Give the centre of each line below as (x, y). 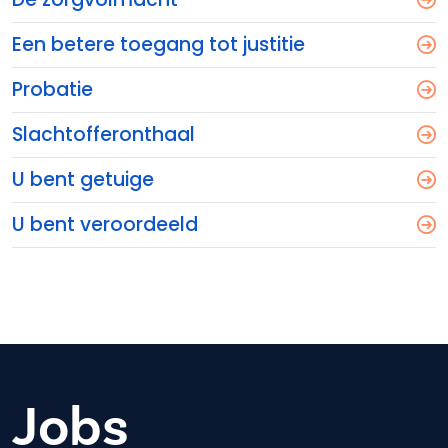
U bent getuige (83, 179)
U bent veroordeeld (105, 224)
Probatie (52, 89)
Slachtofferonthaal (103, 134)
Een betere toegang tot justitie (158, 44)
